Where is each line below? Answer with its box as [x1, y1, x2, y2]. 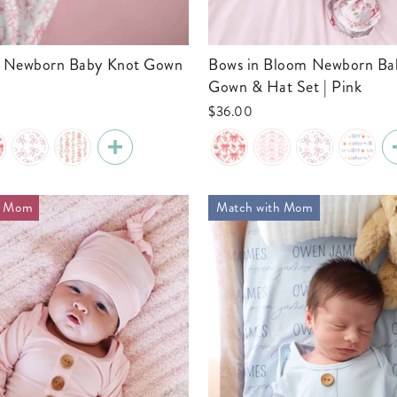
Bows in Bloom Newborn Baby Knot [208, 53, 219, 76]
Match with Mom [216, 198, 314, 217]
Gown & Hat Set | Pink [208, 75, 362, 98]
